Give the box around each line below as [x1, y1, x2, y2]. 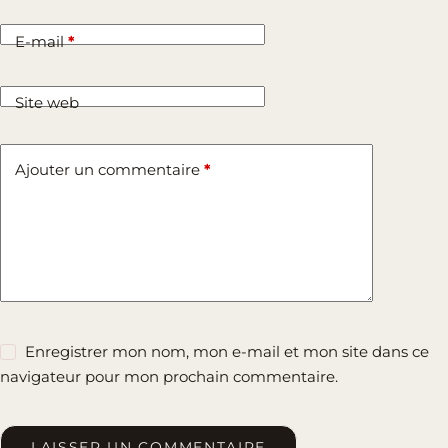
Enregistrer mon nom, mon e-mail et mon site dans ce [25, 341, 430, 361]
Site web [15, 93, 79, 113]
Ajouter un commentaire [15, 159, 200, 179]
